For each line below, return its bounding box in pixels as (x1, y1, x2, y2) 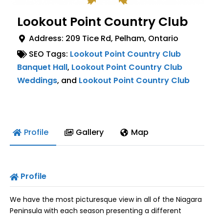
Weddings (17, 74, 57, 86)
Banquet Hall (17, 61, 67, 73)
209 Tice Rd (66, 32, 111, 44)
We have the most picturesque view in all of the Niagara (10, 195, 202, 205)
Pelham (115, 32, 144, 44)
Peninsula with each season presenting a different (10, 206, 181, 216)
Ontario (148, 32, 178, 44)
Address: (29, 32, 66, 44)
